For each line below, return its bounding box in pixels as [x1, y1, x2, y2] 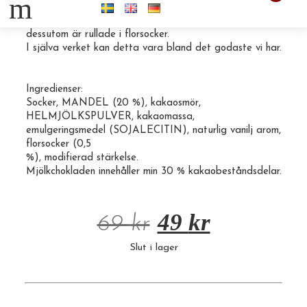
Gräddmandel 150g [26, 2, 113, 12]
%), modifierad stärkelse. [26, 153, 138, 163]
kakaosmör [151, 98, 199, 108]
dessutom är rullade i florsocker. [26, 29, 169, 40]
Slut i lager [129, 243, 178, 253]
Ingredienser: [26, 84, 83, 95]
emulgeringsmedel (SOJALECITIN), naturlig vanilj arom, [26, 125, 281, 136]
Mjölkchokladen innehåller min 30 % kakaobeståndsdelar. [26, 167, 282, 177]
